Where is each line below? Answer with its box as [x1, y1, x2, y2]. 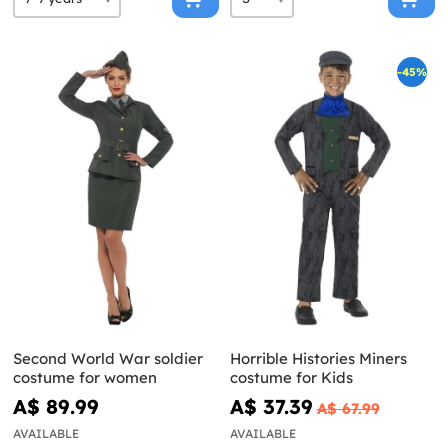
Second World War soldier [13, 348, 203, 368]
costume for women [13, 367, 157, 387]
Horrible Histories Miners [229, 348, 407, 368]
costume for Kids [229, 367, 353, 387]
